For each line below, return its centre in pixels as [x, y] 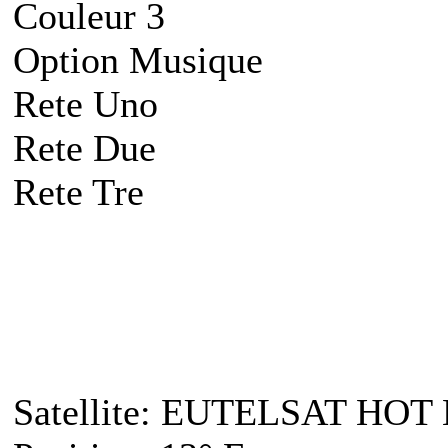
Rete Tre [78, 191]
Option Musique [143, 59]
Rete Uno [90, 103]
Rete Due [89, 147]
